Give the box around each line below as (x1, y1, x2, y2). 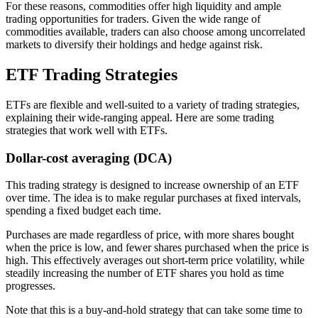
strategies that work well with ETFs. (6, 124, 168, 136)
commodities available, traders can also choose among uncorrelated (6, 26, 305, 38)
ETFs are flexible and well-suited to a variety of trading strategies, (6, 98, 300, 111)
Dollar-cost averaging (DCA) (6, 150, 172, 165)
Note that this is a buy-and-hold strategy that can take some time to (6, 304, 302, 317)
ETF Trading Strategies (6, 65, 177, 84)
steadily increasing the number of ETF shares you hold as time (6, 267, 284, 280)
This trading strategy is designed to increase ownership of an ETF (6, 179, 299, 192)
